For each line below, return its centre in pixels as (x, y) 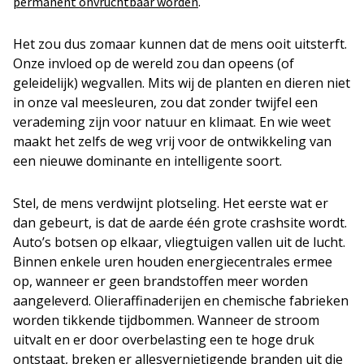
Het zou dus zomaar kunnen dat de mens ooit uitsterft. (180, 44)
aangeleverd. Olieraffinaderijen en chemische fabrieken (181, 301)
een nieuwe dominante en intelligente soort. (147, 161)
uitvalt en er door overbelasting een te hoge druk (164, 340)
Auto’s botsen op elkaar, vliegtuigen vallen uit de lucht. (179, 242)
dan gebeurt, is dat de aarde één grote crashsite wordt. (180, 223)
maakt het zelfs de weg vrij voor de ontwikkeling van (172, 141)
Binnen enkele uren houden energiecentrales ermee (173, 262)
